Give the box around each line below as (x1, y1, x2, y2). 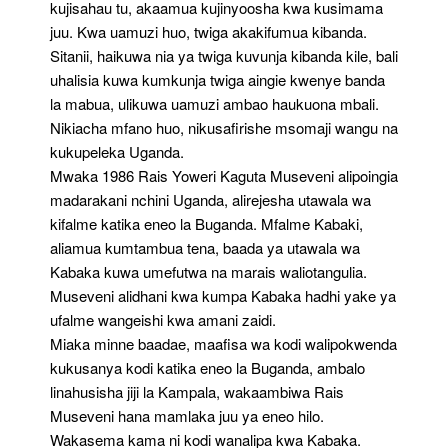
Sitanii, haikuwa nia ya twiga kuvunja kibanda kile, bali (50, 45, 398, 66)
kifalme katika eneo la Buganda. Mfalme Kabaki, (50, 213, 363, 234)
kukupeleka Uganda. (50, 141, 184, 162)
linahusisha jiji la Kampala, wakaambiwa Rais (50, 381, 344, 402)
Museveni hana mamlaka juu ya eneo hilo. (50, 405, 324, 426)
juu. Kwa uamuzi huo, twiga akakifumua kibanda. (50, 21, 367, 42)
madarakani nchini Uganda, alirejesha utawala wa (50, 189, 371, 210)
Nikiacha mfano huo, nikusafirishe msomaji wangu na (50, 117, 398, 138)
